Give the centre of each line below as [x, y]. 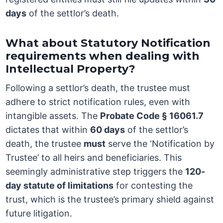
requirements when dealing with [103, 56]
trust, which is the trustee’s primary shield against [110, 200]
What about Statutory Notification [108, 43]
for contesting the [153, 186]
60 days [108, 130]
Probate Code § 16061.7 [152, 116]
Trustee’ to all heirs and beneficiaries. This [94, 158]
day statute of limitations [60, 186]
